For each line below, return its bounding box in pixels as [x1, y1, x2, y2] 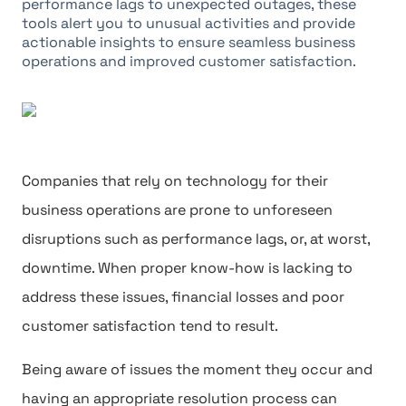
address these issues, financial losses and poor [22, 287, 344, 306]
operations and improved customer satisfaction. [22, 52, 356, 71]
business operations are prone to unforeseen [22, 200, 333, 219]
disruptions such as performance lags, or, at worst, [22, 229, 370, 248]
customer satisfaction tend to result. [22, 316, 278, 335]
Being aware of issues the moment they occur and [22, 360, 372, 379]
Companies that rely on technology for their [22, 171, 328, 190]
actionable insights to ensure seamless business [22, 33, 355, 52]
